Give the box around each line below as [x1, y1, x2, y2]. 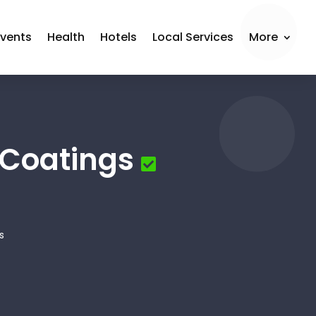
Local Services [152, 29, 234, 45]
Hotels [100, 29, 138, 45]
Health [47, 29, 85, 45]
